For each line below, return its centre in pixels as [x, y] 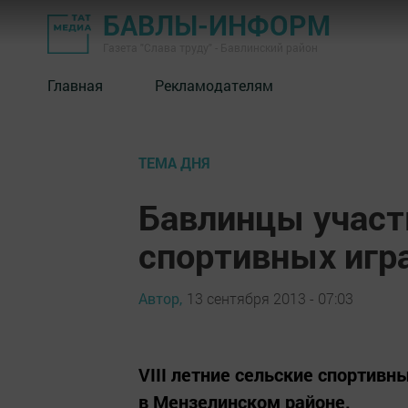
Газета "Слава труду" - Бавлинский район [210, 47]
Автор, [160, 298]
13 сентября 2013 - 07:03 [270, 298]
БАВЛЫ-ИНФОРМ [217, 25]
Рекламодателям [214, 85]
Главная [75, 85]
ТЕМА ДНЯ [174, 163]
